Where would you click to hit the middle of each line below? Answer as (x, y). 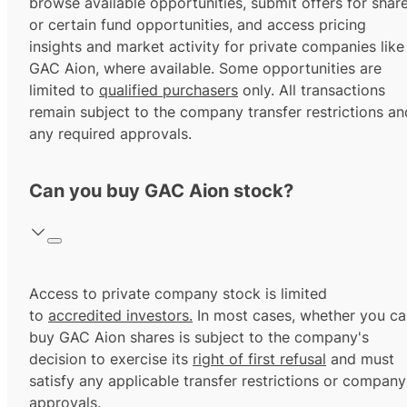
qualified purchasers (169, 90)
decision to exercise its (111, 359)
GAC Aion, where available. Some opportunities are (205, 69)
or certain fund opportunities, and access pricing (198, 25)
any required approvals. (110, 134)
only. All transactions (312, 90)
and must (360, 359)
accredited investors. (120, 316)
